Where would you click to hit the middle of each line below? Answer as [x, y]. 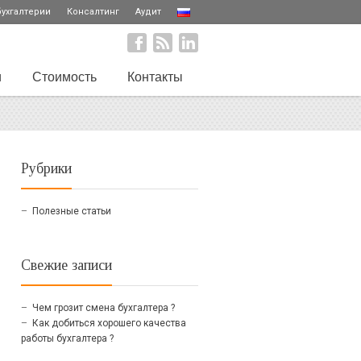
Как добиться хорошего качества [109, 323]
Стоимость [64, 77]
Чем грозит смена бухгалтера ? [104, 307]
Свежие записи [66, 265]
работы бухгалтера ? [67, 338]
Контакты [155, 77]
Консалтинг [93, 12]
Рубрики [46, 168]
